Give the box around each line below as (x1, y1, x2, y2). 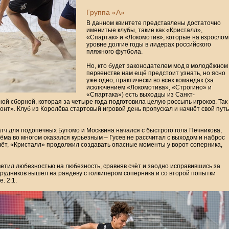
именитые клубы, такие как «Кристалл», (86, 27, 202, 34)
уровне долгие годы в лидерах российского (86, 41, 211, 49)
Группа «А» (86, 8, 125, 17)
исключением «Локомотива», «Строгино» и (86, 84, 212, 91)
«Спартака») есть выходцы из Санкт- (86, 91, 195, 99)
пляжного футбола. (86, 48, 143, 56)
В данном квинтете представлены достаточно (86, 19, 221, 27)
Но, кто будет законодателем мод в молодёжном (86, 62, 228, 70)
